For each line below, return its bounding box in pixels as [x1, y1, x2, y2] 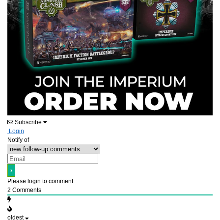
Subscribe [15, 119, 42, 126]
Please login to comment [7, 178, 73, 185]
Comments [11, 187, 41, 194]
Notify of [7, 137, 29, 144]
